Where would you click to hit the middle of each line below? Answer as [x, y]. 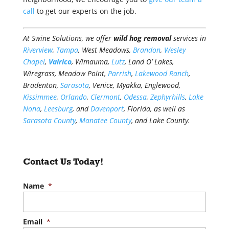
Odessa [135, 97]
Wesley [175, 50]
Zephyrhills [167, 97]
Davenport [107, 109]
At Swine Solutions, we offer [68, 38]
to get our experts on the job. [85, 11]
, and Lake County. [161, 121]
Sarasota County [49, 121]
